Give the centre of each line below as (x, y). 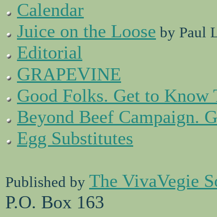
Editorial (50, 52)
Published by (47, 182)
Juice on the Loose (86, 31)
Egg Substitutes (75, 138)
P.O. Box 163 (55, 202)
